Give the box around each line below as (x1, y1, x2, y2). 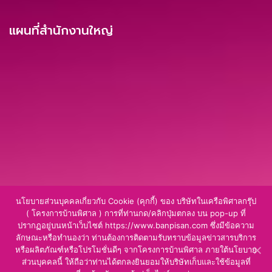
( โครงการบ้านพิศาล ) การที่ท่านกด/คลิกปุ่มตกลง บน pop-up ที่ (26, 208, 246, 218)
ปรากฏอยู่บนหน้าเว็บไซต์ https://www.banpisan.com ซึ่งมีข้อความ (18, 220, 254, 230)
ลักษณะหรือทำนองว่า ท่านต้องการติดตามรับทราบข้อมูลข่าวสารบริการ (16, 233, 256, 242)
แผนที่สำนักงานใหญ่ (9, 21, 113, 39)
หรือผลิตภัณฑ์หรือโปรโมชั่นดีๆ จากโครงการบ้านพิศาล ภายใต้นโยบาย (15, 245, 257, 254)
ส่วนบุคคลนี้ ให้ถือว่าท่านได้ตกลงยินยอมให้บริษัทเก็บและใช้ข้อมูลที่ (21, 257, 251, 267)
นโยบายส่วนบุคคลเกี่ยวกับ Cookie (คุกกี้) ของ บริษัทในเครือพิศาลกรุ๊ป (16, 196, 256, 206)
